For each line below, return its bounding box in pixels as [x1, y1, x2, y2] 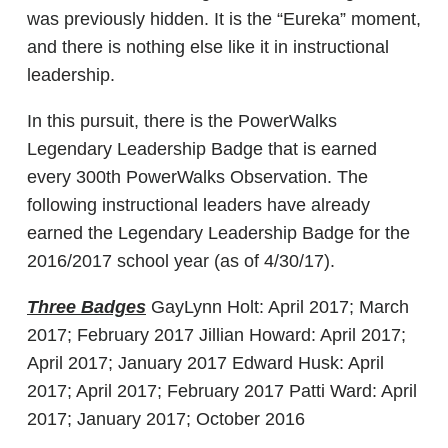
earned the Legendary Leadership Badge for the [27, 223, 410, 243]
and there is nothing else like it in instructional [27, 37, 389, 57]
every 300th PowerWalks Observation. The [27, 167, 368, 187]
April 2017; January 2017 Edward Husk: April [27, 353, 384, 373]
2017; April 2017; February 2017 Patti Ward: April [27, 381, 417, 401]
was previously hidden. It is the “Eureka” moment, [27, 9, 421, 29]
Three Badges [27, 297, 146, 317]
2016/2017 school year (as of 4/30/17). [27, 251, 335, 271]
